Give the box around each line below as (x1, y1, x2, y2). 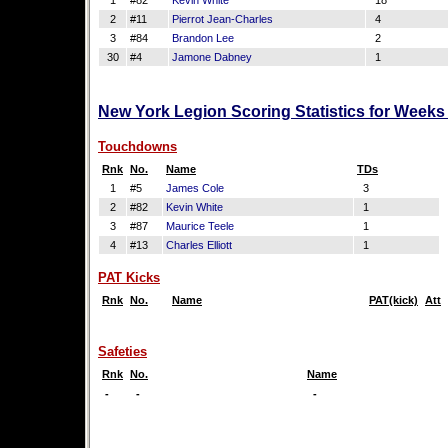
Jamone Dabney (172, 51, 252, 63)
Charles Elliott (166, 239, 232, 251)
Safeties (98, 344, 147, 359)
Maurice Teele (166, 220, 234, 232)
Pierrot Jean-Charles (172, 13, 273, 25)
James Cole (166, 182, 224, 194)
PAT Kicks (98, 270, 160, 285)
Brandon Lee (172, 32, 234, 44)
